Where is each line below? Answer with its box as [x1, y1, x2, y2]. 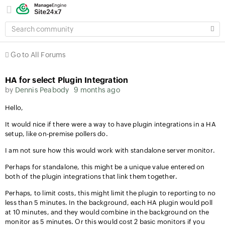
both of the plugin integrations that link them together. [5, 173, 178, 180]
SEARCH [5, 22, 34, 30]
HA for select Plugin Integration [5, 75, 129, 85]
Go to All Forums [11, 51, 66, 59]
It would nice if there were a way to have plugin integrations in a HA [5, 121, 216, 128]
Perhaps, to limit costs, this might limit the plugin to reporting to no [5, 189, 216, 197]
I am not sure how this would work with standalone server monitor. [5, 147, 215, 154]
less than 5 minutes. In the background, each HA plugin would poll [5, 199, 213, 206]
